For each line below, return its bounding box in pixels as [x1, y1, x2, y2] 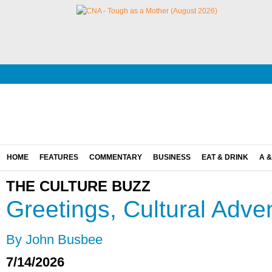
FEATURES [39, 153, 78, 161]
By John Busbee [6, 232, 103, 247]
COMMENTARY [89, 153, 142, 161]
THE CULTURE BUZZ [6, 178, 151, 194]
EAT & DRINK [202, 153, 248, 161]
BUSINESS [153, 153, 191, 161]
